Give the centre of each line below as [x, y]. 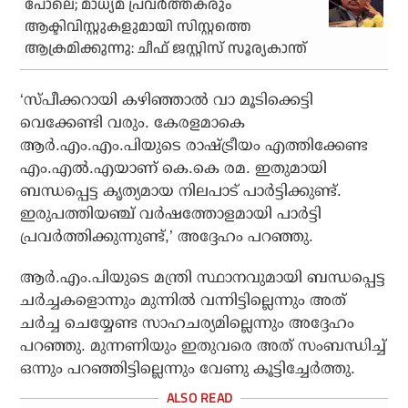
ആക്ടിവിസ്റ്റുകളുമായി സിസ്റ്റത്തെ [138, 27]
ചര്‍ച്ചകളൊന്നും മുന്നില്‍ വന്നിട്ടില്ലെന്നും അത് [184, 301]
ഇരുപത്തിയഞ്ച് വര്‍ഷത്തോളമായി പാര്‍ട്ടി [171, 214]
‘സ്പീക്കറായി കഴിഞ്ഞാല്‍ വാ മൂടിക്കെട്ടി [167, 100]
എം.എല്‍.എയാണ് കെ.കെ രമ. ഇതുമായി [174, 168]
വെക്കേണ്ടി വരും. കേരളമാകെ [133, 123]
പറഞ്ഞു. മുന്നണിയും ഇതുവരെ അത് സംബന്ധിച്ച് [204, 346]
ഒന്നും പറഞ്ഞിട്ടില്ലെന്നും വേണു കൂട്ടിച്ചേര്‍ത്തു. [188, 369]
